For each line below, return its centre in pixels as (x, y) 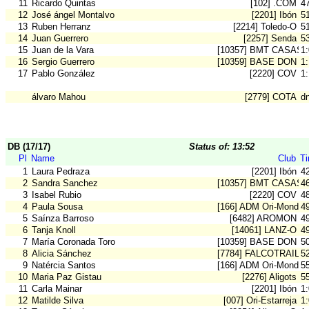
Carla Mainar (57, 289)
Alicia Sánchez (62, 254)
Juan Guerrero (60, 39)
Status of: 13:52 (222, 147)
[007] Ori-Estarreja (260, 301)
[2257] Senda (270, 39)
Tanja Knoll (54, 230)
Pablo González (63, 74)
